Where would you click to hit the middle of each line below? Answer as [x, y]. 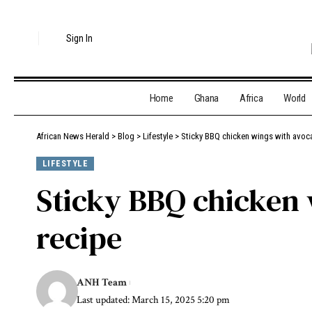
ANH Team [102, 282]
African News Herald [73, 136]
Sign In [80, 39]
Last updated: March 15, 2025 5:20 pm [154, 300]
